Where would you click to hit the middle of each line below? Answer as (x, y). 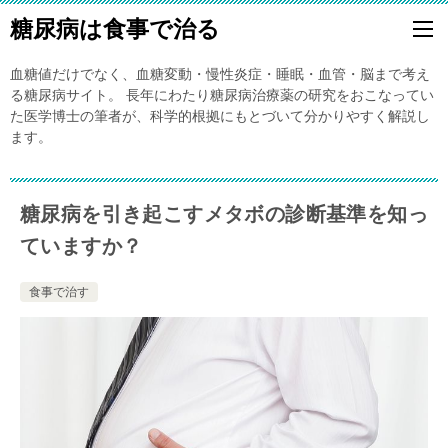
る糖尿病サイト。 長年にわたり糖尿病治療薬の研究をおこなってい (222, 95)
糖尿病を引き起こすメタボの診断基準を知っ (224, 214)
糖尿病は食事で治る (115, 29)
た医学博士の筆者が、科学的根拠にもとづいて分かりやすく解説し (220, 116)
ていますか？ (81, 246)
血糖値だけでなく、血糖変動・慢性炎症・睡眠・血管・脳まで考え (220, 74)
